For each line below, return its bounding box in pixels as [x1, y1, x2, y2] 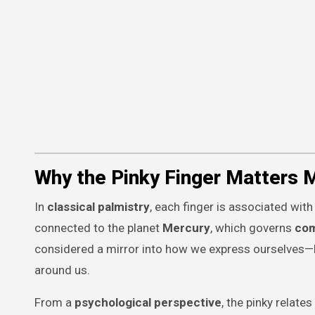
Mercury [162, 221, 210, 235]
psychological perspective [75, 295, 221, 309]
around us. [34, 263, 90, 277]
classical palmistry [47, 200, 150, 214]
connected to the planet [34, 221, 162, 235]
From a [34, 295, 75, 309]
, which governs [210, 221, 295, 235]
